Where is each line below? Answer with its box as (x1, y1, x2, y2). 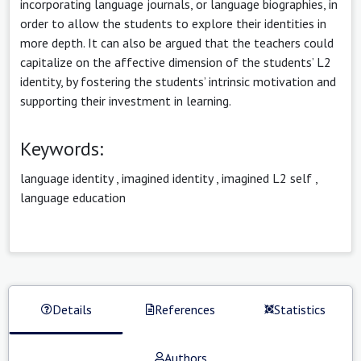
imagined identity (122, 169, 213, 186)
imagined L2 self (222, 169, 312, 186)
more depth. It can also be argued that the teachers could (20, 34, 334, 51)
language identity (20, 169, 113, 186)
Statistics (274, 301, 326, 317)
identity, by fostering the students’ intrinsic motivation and (20, 73, 336, 89)
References (155, 301, 215, 317)
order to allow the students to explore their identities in (20, 15, 326, 31)
